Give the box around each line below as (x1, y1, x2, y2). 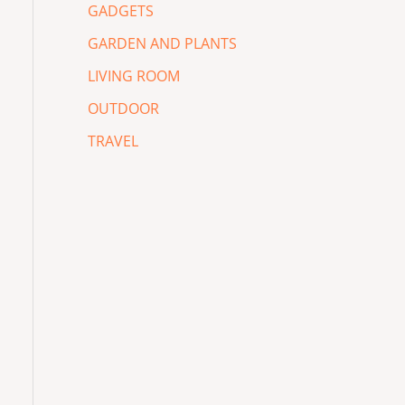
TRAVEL (87, 130, 138, 151)
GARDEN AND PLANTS (87, 33, 237, 53)
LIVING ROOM (87, 65, 180, 86)
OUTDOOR (87, 98, 159, 118)
